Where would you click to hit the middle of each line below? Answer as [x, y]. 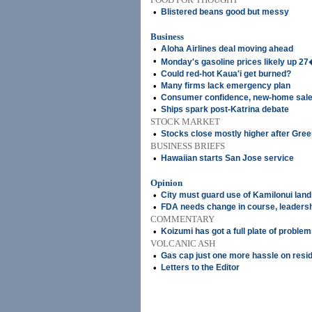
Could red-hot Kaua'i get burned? [226, 74]
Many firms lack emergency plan [226, 86]
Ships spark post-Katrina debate [225, 109]
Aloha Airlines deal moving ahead [227, 49]
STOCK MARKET [185, 122]
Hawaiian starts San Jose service [227, 158]
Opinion [166, 183]
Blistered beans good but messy [225, 12]
